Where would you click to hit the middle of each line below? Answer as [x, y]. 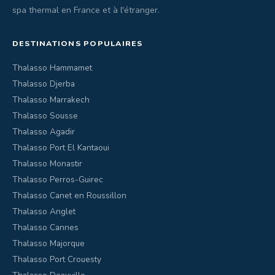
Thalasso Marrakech [51, 100]
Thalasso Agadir [44, 132]
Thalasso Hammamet [52, 68]
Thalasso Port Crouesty [57, 259]
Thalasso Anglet [44, 211]
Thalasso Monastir [47, 164]
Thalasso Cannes [45, 227]
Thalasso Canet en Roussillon [69, 196]
